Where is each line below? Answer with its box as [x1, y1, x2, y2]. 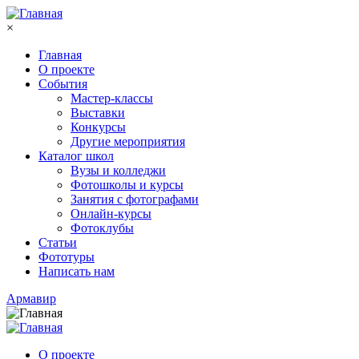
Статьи [38, 236, 77, 249]
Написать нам [38, 264, 115, 278]
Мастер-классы [71, 91, 153, 105]
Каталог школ [38, 149, 114, 163]
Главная [38, 48, 82, 62]
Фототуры [38, 250, 95, 264]
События [38, 77, 87, 91]
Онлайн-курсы [71, 207, 151, 220]
